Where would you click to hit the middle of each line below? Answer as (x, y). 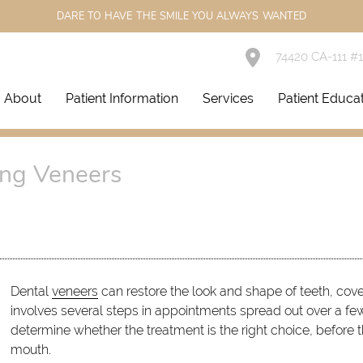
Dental (31, 292)
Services (228, 98)
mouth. (30, 350)
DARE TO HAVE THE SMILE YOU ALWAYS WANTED (181, 16)
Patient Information (122, 98)
